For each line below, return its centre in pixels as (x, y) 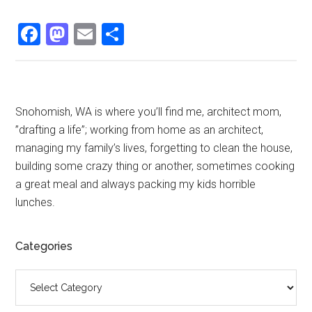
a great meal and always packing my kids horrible (136, 185)
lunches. (36, 203)
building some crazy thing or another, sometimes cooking (155, 166)
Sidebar (53, 140)
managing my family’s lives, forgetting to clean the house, (154, 148)
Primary (52, 115)
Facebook (87, 34)
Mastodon (118, 34)
